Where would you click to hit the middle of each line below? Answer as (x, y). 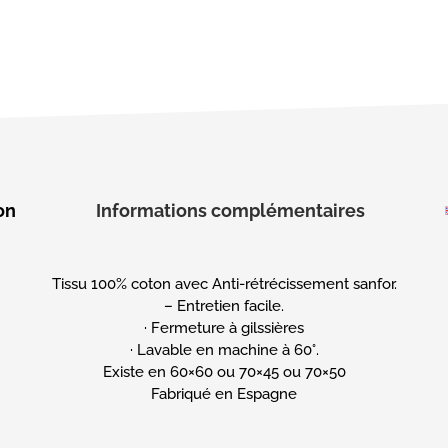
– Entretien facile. (224, 306)
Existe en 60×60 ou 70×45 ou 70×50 (224, 372)
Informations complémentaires (230, 210)
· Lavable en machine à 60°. (224, 350)
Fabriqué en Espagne (224, 394)
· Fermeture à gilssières (224, 328)
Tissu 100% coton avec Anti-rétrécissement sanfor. (224, 284)
